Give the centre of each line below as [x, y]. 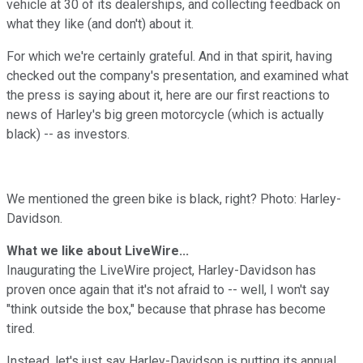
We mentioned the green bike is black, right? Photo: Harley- [174, 199]
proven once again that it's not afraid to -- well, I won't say [168, 289]
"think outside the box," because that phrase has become [166, 309]
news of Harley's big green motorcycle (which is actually [165, 114]
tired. [21, 328]
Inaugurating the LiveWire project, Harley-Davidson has [161, 270]
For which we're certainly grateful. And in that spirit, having [169, 56]
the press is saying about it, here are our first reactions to [168, 95]
